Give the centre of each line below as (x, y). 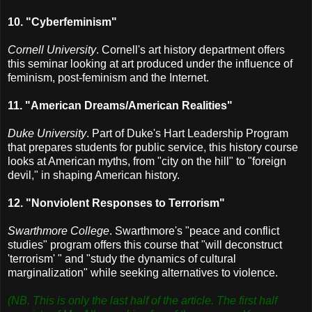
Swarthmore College (58, 231)
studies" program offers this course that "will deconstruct (145, 244)
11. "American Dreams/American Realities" (120, 105)
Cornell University (52, 49)
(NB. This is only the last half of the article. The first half (142, 300)
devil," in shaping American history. (94, 175)
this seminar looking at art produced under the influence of (150, 63)
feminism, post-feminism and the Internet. (108, 77)
